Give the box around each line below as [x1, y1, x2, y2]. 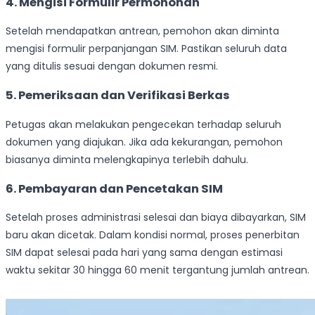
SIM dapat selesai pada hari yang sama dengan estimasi [6, 245, 283, 260]
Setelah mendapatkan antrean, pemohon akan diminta [6, 23, 279, 38]
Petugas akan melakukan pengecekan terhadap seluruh [6, 117, 281, 131]
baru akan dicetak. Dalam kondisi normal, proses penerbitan [6, 228, 300, 243]
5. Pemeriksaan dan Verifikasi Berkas [6, 87, 230, 104]
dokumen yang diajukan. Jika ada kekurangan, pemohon [6, 134, 283, 149]
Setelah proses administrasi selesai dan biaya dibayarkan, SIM [6, 210, 306, 225]
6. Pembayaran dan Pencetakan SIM [6, 181, 223, 198]
